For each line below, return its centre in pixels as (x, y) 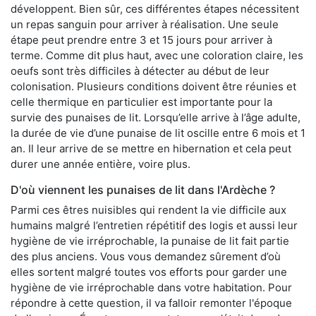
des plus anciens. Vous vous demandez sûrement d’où (146, 256)
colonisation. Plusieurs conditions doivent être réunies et (153, 86)
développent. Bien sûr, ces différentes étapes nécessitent (155, 8)
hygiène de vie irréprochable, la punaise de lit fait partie (150, 241)
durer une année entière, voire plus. (101, 164)
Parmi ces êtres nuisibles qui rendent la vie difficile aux (148, 209)
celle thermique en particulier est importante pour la (141, 102)
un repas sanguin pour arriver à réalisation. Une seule (145, 24)
